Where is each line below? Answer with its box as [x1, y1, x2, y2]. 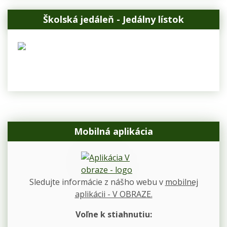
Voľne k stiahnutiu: [75, 209, 152, 220]
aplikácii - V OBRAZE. [74, 188, 153, 200]
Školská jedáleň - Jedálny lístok [43, 13, 184, 25]
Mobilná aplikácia [74, 125, 153, 138]
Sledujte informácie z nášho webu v [29, 176, 165, 188]
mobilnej [165, 176, 198, 188]
